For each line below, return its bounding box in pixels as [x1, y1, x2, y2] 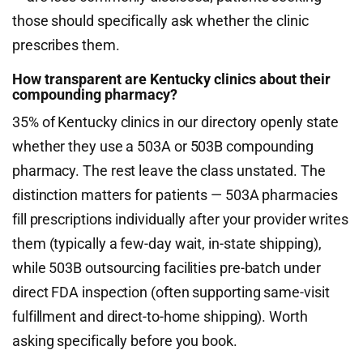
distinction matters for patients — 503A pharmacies [12, 186, 338, 203]
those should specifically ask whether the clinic [12, 12, 309, 29]
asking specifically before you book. [12, 332, 237, 349]
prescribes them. [12, 36, 120, 53]
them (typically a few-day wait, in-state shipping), [12, 235, 322, 252]
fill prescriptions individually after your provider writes [12, 211, 348, 228]
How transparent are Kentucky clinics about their [12, 70, 331, 88]
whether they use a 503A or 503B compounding [12, 138, 314, 155]
